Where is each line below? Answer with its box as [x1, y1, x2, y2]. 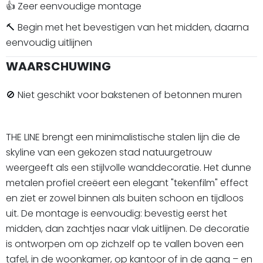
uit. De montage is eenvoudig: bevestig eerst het [6, 207, 227, 221]
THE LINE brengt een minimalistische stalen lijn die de [6, 130, 240, 144]
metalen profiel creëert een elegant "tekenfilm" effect [6, 176, 248, 190]
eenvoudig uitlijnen [6, 36, 92, 50]
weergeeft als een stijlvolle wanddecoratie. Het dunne [6, 161, 251, 175]
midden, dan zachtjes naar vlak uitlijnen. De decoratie [6, 222, 249, 236]
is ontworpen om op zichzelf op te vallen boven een [6, 237, 244, 251]
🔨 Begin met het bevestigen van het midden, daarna [6, 21, 249, 35]
